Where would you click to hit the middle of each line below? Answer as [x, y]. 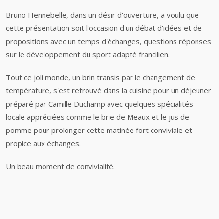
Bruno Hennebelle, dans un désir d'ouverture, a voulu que [102, 15]
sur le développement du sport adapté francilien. [88, 54]
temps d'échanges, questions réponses [144, 41]
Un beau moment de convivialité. [61, 166]
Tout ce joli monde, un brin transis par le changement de [100, 77]
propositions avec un [42, 41]
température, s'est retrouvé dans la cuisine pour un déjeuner [109, 90]
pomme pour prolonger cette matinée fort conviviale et [99, 130]
